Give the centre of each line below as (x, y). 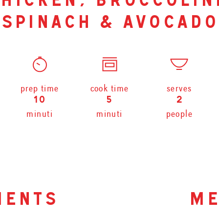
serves (179, 88)
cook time (109, 88)
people (179, 114)
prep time (40, 88)
